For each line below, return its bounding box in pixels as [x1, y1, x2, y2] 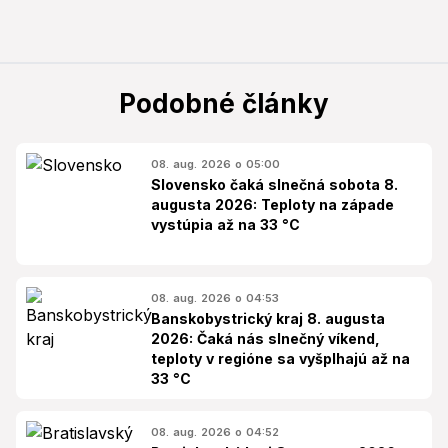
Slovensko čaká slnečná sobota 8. [151, 176, 398, 194]
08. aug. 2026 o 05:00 [151, 157, 280, 172]
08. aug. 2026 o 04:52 [151, 425, 279, 440]
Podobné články [119, 88, 329, 120]
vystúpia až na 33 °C [151, 216, 300, 234]
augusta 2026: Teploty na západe [151, 196, 394, 214]
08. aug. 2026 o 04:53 [151, 291, 279, 306]
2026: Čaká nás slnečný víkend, [151, 330, 380, 348]
